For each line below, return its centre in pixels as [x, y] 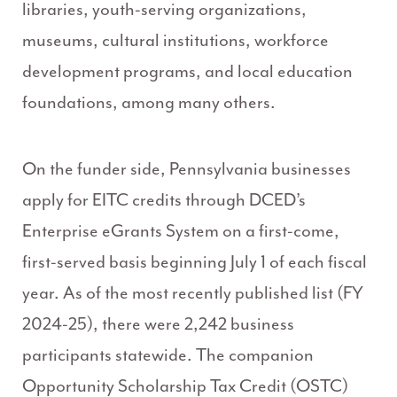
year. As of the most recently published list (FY [193, 293]
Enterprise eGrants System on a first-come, [181, 231]
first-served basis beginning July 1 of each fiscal [195, 262]
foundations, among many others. [149, 103]
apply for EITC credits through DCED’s [164, 200]
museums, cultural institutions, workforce [175, 41]
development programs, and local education [187, 72]
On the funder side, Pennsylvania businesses [187, 169]
